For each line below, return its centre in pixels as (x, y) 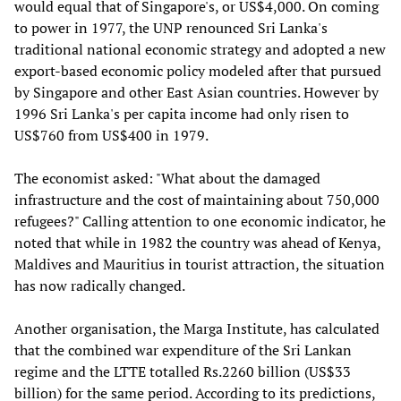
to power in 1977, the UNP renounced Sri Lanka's (171, 27)
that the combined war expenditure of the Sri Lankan (183, 350)
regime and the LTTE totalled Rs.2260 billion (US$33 (183, 371)
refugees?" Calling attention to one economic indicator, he (200, 221)
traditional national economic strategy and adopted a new (200, 49)
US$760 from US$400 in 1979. (111, 135)
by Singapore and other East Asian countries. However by (196, 92)
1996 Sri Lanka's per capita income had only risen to (182, 113)
